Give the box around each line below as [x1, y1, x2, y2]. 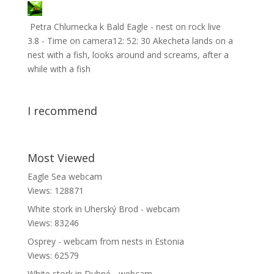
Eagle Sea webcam [27, 171, 102, 183]
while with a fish [27, 62, 91, 75]
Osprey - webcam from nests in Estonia [27, 235, 184, 248]
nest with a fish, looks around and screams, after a [27, 48, 229, 61]
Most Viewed [27, 150, 95, 166]
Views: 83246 [27, 217, 79, 229]
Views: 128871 [27, 185, 84, 197]
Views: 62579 [27, 250, 79, 262]
